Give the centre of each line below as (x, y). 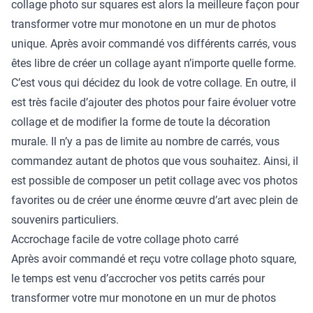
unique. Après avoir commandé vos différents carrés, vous (154, 43)
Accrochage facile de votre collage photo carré (125, 239)
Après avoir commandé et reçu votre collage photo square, (154, 259)
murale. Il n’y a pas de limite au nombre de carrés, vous (145, 141)
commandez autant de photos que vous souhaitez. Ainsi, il (155, 161)
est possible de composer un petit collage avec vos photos (154, 180)
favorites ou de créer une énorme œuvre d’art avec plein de (154, 200)
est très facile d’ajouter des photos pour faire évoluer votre (153, 102)
